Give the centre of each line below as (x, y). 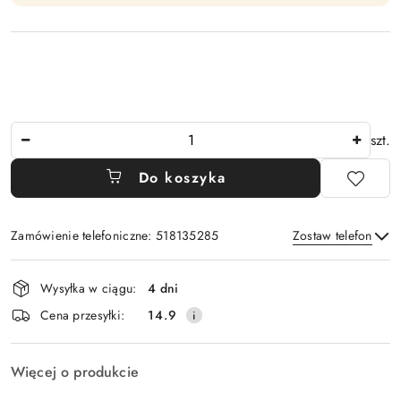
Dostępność (63, 271)
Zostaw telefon (332, 235)
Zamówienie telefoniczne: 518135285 (115, 235)
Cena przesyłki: (83, 315)
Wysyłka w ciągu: (89, 288)
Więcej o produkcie (75, 372)
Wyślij (200, 316)
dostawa (47, 321)
